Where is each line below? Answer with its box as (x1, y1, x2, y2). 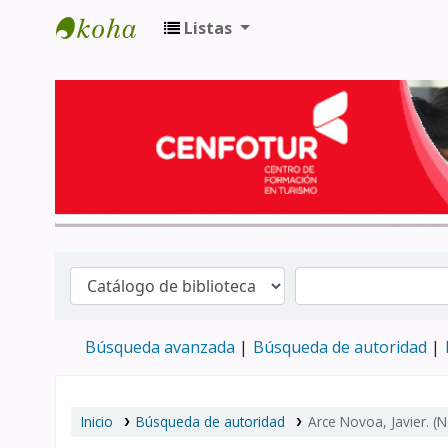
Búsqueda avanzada (85, 335, 235, 358)
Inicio (81, 411, 113, 431)
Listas (184, 17, 232, 39)
